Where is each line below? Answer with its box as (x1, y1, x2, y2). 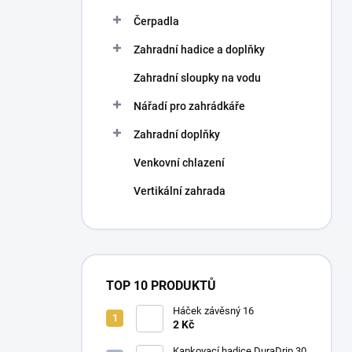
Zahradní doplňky (134, 128, 220, 141)
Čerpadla (134, 15, 179, 27)
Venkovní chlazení (134, 156, 225, 169)
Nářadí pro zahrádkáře (134, 100, 245, 112)
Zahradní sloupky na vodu (134, 71, 261, 84)
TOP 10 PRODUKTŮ (106, 278, 216, 293)
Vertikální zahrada (134, 185, 225, 197)
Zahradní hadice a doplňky (134, 43, 265, 56)
